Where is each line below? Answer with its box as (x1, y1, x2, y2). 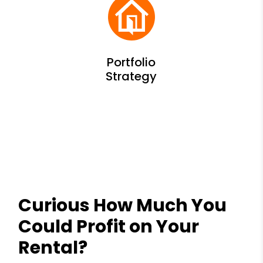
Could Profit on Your (18, 214, 200, 239)
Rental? (18, 235, 88, 260)
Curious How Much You (18, 193, 227, 218)
